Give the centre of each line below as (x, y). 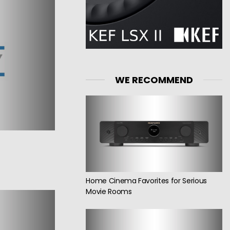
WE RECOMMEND (154, 80)
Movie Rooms (109, 192)
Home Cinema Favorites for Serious (146, 181)
